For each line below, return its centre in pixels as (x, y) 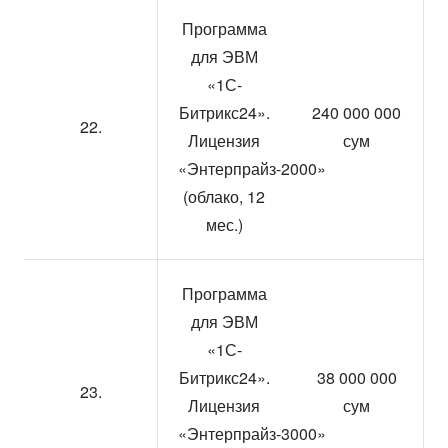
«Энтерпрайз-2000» (252, 168)
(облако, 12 (224, 196)
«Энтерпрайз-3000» (252, 433)
